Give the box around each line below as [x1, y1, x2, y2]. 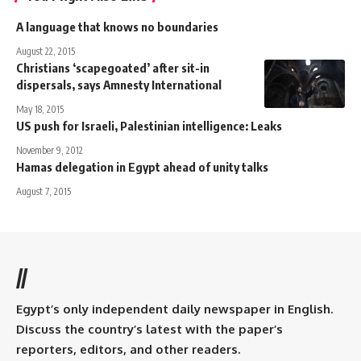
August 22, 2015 [16, 44, 75, 57]
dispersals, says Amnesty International [16, 77, 222, 92]
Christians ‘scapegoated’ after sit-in [16, 60, 210, 75]
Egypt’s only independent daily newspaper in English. [16, 301, 333, 317]
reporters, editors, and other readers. [16, 341, 240, 357]
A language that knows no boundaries [16, 19, 218, 34]
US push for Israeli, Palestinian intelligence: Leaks [16, 118, 282, 133]
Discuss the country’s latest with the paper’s [16, 321, 283, 337]
